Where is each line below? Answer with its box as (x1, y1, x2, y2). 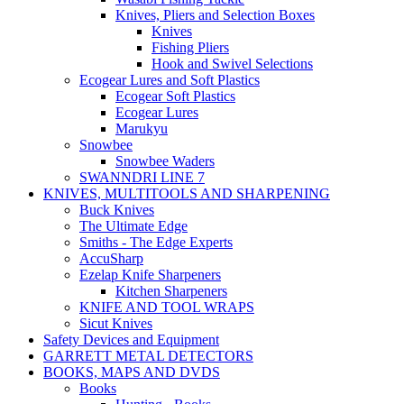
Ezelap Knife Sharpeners (79, 267, 221, 282)
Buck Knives (79, 202, 154, 217)
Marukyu (115, 121, 168, 136)
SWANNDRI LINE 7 (79, 170, 205, 185)
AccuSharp (79, 251, 143, 266)
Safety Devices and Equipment (43, 332, 219, 347)
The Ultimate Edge (79, 218, 188, 234)
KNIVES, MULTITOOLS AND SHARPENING (43, 186, 330, 201)
